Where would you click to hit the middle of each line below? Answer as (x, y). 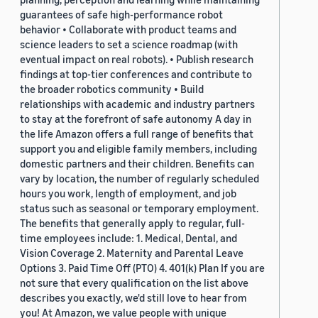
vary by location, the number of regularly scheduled (139, 179)
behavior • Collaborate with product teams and (128, 29)
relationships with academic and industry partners (137, 104)
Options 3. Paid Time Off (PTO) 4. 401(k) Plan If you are (142, 268)
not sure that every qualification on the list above (134, 283)
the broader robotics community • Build (112, 89)
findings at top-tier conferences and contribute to (136, 74)
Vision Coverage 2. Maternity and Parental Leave (132, 253)
